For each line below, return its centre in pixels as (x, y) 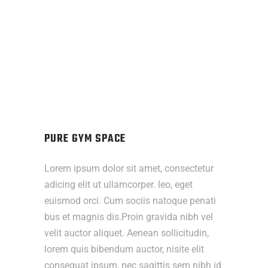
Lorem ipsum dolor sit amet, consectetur (129, 169)
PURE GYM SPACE (85, 139)
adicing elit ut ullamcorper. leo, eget (118, 185)
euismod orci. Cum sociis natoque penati (130, 201)
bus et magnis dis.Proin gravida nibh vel (129, 217)
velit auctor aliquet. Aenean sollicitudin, (127, 233)
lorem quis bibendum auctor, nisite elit (124, 249)
